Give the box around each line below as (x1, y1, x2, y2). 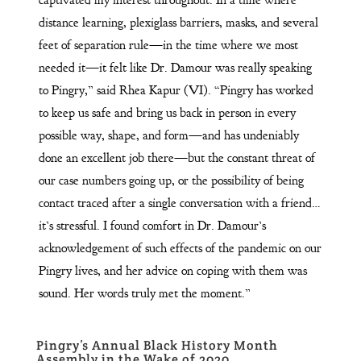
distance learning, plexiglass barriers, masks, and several (38, 14, 318, 31)
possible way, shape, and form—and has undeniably (38, 127, 299, 143)
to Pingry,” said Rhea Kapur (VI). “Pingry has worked (38, 81, 313, 98)
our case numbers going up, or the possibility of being (38, 172, 304, 189)
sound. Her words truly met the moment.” (38, 284, 251, 301)
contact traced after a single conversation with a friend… (38, 194, 321, 211)
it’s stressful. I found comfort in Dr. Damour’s (38, 217, 266, 234)
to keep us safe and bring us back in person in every (38, 104, 296, 121)
